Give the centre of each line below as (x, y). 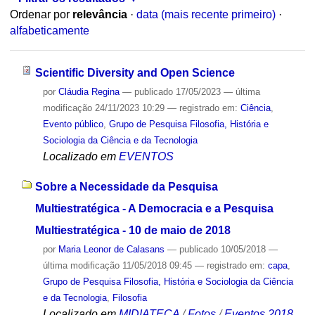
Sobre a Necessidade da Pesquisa (126, 186)
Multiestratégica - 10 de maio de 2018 (133, 230)
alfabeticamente (49, 31)
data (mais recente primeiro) (206, 15)
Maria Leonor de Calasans (111, 249)
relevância (99, 15)
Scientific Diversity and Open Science (135, 72)
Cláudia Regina (89, 91)
